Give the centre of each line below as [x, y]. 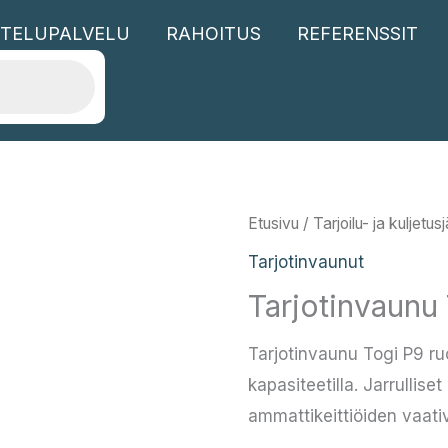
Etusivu [273, 223]
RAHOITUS [213, 33]
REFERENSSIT [357, 33]
